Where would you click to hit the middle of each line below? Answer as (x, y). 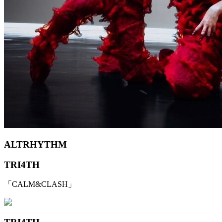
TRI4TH (22, 165)
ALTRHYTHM (35, 144)
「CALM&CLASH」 (40, 184)
